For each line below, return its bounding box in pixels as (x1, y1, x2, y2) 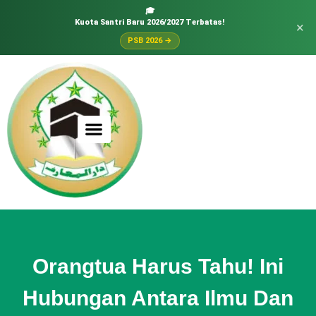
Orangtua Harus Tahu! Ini (32, 254, 284, 278)
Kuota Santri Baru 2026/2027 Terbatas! (75, 18, 224, 27)
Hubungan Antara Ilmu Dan (23, 286, 293, 310)
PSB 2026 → (127, 36, 172, 45)
